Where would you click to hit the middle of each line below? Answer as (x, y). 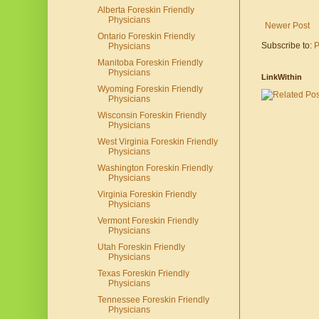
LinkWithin (282, 77)
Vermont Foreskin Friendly (148, 221)
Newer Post (287, 26)
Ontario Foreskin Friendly (146, 37)
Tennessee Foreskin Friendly (153, 300)
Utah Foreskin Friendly (141, 247)
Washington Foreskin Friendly (155, 168)
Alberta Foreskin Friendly (146, 10)
